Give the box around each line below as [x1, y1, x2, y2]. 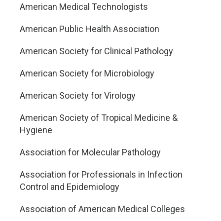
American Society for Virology [20, 90, 136, 101]
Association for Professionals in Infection [20, 169, 183, 180]
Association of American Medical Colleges [20, 204, 185, 214]
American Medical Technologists [20, 1, 148, 12]
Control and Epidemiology [20, 182, 119, 192]
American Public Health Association [20, 24, 159, 34]
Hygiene [20, 125, 52, 135]
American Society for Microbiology [20, 68, 154, 78]
